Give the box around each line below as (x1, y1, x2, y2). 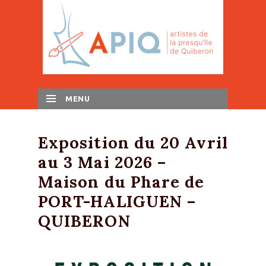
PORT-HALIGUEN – (38, 191, 197, 211)
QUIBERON (38, 211, 131, 231)
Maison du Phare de (38, 172, 205, 192)
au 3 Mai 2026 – (38, 152, 167, 172)
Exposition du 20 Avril (38, 132, 228, 153)
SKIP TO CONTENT (49, 117, 160, 129)
